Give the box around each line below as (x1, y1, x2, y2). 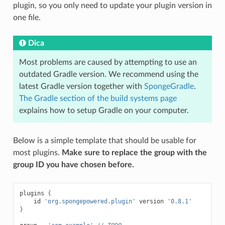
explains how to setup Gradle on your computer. (19, 106, 189, 115)
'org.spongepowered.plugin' (44, 198, 136, 205)
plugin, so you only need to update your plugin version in (13, 2, 212, 10)
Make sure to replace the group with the (61, 149, 207, 157)
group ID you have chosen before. (13, 161, 134, 169)
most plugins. (13, 149, 62, 157)
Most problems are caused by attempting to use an (19, 58, 197, 67)
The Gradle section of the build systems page (19, 94, 177, 103)
